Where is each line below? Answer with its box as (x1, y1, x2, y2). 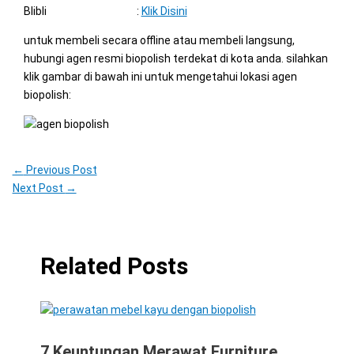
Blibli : (23, 4, 141, 17)
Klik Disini (141, 4, 187, 17)
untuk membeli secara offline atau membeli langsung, (23, 33, 295, 47)
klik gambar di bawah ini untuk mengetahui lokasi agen (23, 70, 297, 83)
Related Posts (40, 251, 188, 280)
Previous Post (23, 163, 97, 176)
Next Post (12, 181, 66, 194)
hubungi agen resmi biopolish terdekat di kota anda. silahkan (23, 51, 328, 65)
